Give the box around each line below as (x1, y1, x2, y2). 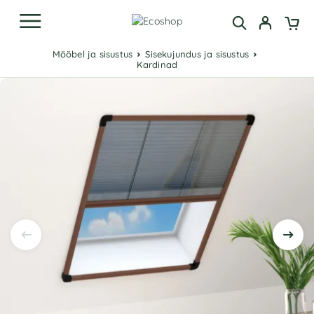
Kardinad (142, 59, 178, 70)
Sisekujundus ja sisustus (150, 48, 250, 60)
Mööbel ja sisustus (60, 48, 133, 60)
